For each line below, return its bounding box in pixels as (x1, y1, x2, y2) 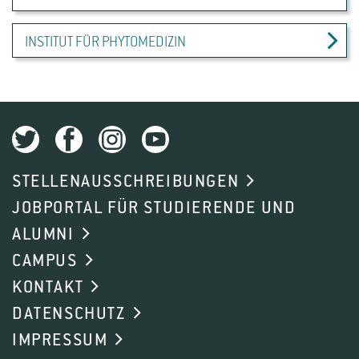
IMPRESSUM (12, 331, 108, 351)
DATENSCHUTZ (12, 305, 126, 325)
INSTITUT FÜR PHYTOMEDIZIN (25, 34, 186, 51)
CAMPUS (12, 252, 78, 272)
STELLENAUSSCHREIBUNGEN (12, 172, 240, 192)
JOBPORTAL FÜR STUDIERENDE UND (12, 199, 296, 219)
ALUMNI (12, 225, 75, 245)
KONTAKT (12, 278, 84, 298)
